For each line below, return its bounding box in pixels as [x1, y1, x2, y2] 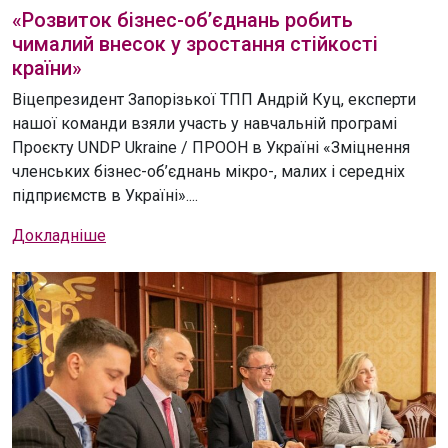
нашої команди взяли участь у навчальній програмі [12, 113, 397, 133]
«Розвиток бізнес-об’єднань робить [12, 7, 353, 32]
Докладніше [12, 225, 106, 245]
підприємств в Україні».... [12, 185, 198, 205]
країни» [12, 55, 82, 80]
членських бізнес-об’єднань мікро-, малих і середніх [12, 161, 405, 181]
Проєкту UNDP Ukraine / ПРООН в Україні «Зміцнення [12, 137, 410, 157]
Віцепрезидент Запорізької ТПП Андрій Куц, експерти [12, 89, 416, 109]
